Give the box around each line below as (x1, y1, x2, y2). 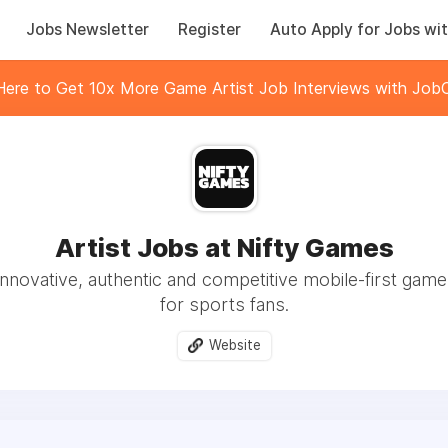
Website (208, 337, 261, 353)
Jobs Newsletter (25, 20, 149, 39)
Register (177, 20, 241, 39)
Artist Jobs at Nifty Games (54, 232, 394, 263)
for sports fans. (159, 294, 289, 315)
